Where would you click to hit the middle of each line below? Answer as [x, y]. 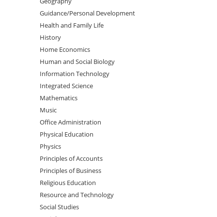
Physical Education [67, 134]
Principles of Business [71, 170]
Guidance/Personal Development [88, 13]
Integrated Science [67, 85]
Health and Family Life [72, 25]
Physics [51, 146]
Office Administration [71, 122]
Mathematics [59, 98]
